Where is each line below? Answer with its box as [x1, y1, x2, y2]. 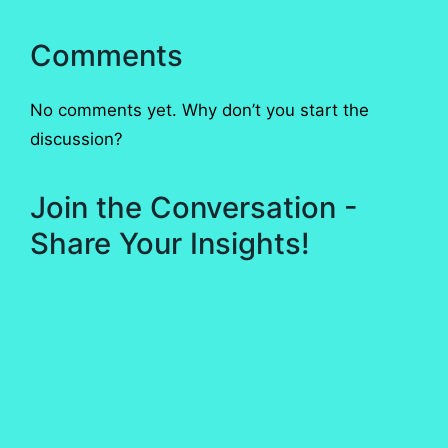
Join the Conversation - [30, 190, 358, 226]
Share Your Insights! [30, 226, 310, 262]
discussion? [30, 128, 123, 149]
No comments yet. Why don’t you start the [30, 99, 369, 120]
